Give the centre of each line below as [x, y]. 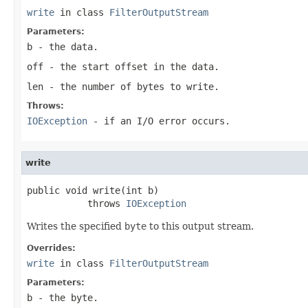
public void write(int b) [93, 190]
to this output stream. [200, 226]
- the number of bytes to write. [131, 86]
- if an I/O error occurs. [159, 121]
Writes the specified [76, 226]
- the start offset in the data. [131, 66]
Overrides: [51, 248]
